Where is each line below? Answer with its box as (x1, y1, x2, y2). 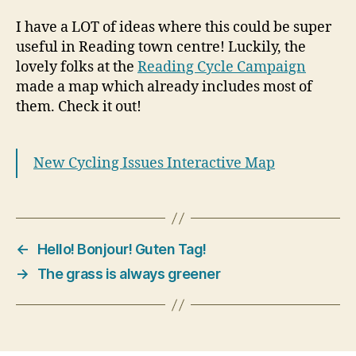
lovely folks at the (16, 58, 137, 77)
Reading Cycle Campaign (137, 58, 306, 77)
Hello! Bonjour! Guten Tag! (37, 241, 207, 258)
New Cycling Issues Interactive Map (33, 154, 275, 173)
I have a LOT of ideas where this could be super (16, 18, 331, 37)
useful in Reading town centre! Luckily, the (16, 38, 306, 57)
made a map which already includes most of (16, 78, 312, 97)
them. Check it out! (16, 98, 141, 117)
